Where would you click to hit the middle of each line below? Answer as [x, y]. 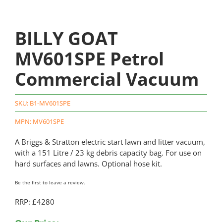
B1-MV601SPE [50, 103]
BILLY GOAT [66, 39]
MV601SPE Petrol [89, 59]
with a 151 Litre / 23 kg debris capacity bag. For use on [108, 153]
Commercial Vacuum [107, 79]
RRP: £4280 [34, 202]
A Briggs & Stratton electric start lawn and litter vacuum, [110, 142]
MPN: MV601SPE [39, 122]
